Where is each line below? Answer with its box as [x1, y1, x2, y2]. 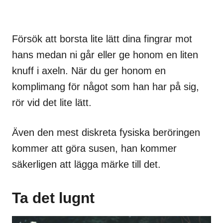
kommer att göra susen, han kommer [12, 142, 177, 154]
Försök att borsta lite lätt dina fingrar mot [12, 33, 192, 44]
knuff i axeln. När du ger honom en [12, 65, 166, 76]
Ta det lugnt [12, 189, 95, 206]
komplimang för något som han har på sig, [12, 81, 199, 92]
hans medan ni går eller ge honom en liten [12, 49, 198, 60]
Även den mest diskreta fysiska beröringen [12, 126, 200, 138]
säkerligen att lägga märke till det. [12, 158, 161, 170]
